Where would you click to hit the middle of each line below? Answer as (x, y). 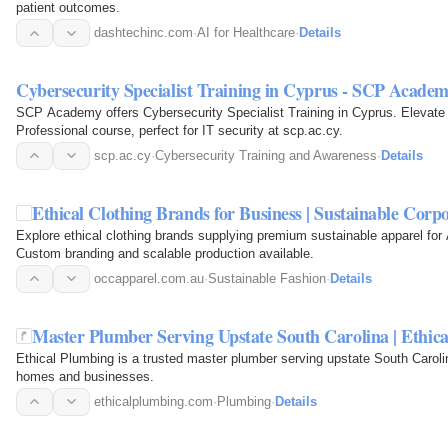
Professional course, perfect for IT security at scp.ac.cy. (179, 130)
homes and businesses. (85, 376)
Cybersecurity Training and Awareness (266, 155)
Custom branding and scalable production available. (165, 253)
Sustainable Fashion (267, 278)
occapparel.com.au (149, 278)
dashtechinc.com (143, 33)
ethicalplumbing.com (153, 401)
